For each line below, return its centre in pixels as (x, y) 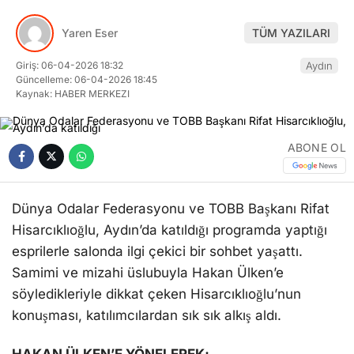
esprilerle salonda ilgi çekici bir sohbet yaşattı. (157, 251)
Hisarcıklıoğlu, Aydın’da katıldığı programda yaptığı (169, 230)
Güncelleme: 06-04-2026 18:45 (87, 79)
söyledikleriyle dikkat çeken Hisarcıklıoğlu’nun (156, 294)
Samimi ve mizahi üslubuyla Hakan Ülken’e (148, 272)
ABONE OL (316, 147)
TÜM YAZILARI (291, 33)
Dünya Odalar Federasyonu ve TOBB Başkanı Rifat (171, 208)
